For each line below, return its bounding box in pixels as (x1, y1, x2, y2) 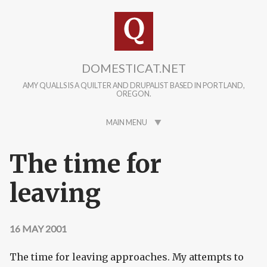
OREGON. (116, 89, 151, 99)
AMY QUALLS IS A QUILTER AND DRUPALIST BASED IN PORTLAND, (22, 81, 245, 91)
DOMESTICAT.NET (81, 61, 186, 75)
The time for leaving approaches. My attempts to (10, 251, 244, 263)
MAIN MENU (105, 118, 147, 128)
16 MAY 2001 (10, 223, 67, 235)
